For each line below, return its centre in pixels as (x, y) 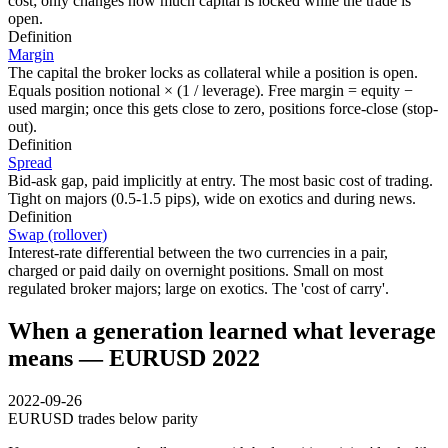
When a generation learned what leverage (222, 330)
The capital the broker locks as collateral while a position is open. (213, 72)
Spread (30, 162)
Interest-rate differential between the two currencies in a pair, (198, 252)
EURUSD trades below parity (103, 418)
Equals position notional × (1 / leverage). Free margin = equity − (210, 90)
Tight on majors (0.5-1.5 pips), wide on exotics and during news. (212, 198)
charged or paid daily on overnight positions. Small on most (195, 270)
